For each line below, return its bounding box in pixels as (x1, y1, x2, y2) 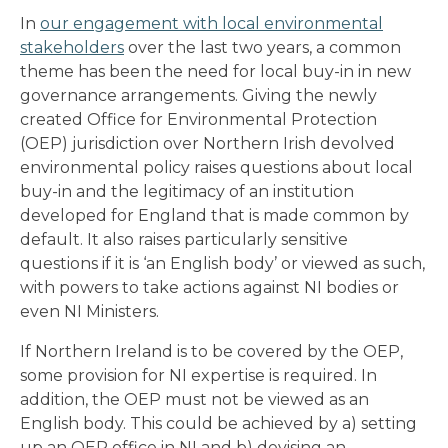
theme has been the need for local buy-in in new (20, 61, 411, 81)
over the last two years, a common (124, 37, 401, 57)
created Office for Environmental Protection (20, 109, 377, 129)
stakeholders (20, 37, 124, 57)
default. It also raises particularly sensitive (20, 229, 348, 249)
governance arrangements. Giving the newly (20, 85, 377, 105)
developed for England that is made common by (20, 205, 409, 225)
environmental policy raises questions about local (20, 157, 413, 177)
